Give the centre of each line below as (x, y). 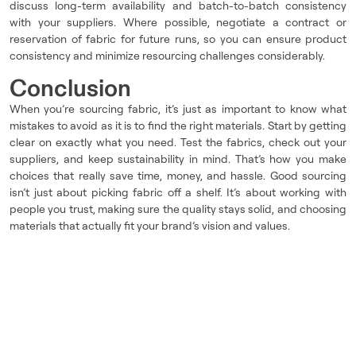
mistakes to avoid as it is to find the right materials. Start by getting (178, 125)
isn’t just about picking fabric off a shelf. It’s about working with (178, 192)
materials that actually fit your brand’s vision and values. (150, 225)
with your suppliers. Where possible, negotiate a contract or (178, 22)
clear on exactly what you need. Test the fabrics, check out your (178, 142)
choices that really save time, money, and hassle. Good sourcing (178, 175)
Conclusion (70, 88)
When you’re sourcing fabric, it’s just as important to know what (178, 108)
